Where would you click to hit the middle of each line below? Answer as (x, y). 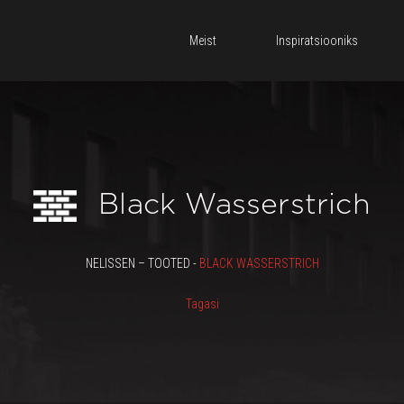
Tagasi (202, 304)
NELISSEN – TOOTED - (142, 263)
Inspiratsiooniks (317, 41)
